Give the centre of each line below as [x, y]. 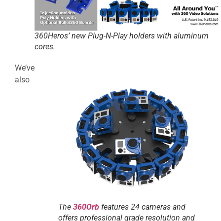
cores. [45, 47]
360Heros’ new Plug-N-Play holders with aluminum [122, 36]
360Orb [86, 207]
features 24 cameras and [142, 207]
